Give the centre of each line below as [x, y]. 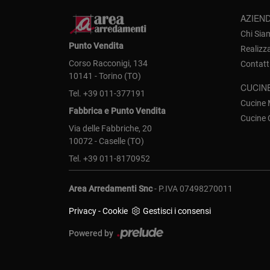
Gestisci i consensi [177, 211]
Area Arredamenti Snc [111, 189]
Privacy [83, 211]
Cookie [115, 211]
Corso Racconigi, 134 [108, 64]
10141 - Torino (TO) [105, 76]
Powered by [92, 234]
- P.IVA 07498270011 [193, 189]
